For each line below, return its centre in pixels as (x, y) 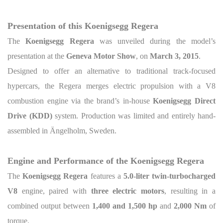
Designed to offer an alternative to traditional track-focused (111, 71)
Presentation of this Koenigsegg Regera (83, 26)
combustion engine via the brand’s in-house (80, 101)
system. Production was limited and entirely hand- (134, 115)
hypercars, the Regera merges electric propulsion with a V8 (111, 86)
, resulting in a (190, 191)
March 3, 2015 (174, 56)
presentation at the (37, 56)
